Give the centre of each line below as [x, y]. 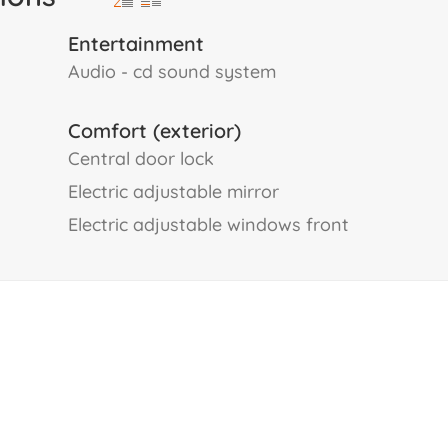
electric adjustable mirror [178, 191]
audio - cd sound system [178, 72]
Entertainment [136, 44]
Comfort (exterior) [154, 131]
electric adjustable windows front [213, 224]
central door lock [147, 158]
